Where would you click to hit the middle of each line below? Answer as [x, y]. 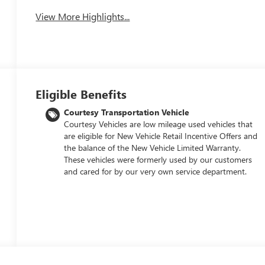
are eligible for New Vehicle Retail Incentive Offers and [161, 135]
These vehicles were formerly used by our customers [158, 159]
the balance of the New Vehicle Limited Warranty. [153, 147]
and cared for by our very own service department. [156, 171]
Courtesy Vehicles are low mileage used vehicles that [159, 124]
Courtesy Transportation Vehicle [127, 112]
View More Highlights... [83, 17]
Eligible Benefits [81, 93]
